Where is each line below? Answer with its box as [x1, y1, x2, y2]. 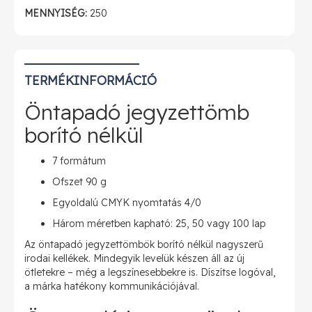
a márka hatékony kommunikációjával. [24, 280, 199, 292]
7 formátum [52, 155, 106, 167]
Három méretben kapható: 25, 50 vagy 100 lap [52, 217, 265, 230]
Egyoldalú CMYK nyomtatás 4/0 [52, 196, 201, 209]
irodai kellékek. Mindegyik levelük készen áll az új [24, 252, 244, 265]
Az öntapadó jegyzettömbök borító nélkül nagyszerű [24, 238, 263, 251]
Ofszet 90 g [52, 175, 107, 188]
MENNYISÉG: [24, 7, 90, 19]
